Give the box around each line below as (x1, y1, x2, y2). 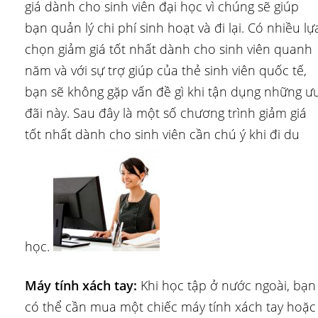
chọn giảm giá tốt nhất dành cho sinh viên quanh (25, 40, 312, 58)
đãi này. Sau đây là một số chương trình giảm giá (25, 104, 307, 122)
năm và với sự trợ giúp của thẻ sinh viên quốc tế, (25, 62, 307, 79)
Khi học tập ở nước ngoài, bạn (137, 277, 316, 295)
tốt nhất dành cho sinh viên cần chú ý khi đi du (25, 126, 300, 143)
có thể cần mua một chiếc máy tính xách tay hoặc (25, 298, 316, 316)
